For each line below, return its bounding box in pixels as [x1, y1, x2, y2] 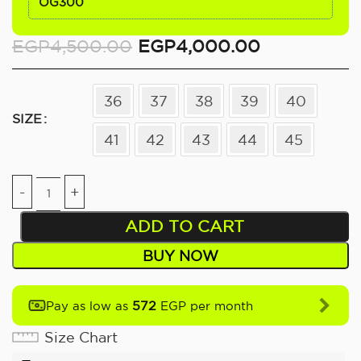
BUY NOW [142, 247, 218, 263]
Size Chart [44, 328, 118, 345]
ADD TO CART [124, 216, 244, 235]
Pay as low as [46, 298, 132, 313]
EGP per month [156, 298, 253, 313]
